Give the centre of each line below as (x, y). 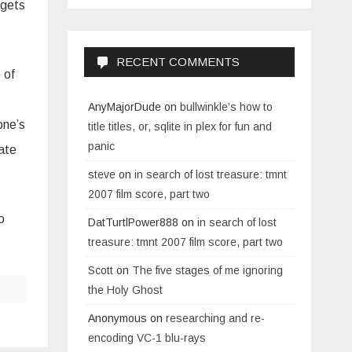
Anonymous (117, 318)
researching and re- (215, 318)
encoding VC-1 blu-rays (147, 338)
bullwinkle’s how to (226, 107)
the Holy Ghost (125, 290)
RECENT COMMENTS (178, 62)
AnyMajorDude (125, 107)
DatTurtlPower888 (133, 222)
